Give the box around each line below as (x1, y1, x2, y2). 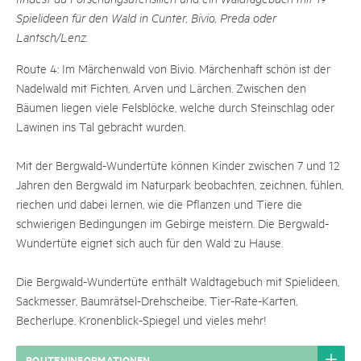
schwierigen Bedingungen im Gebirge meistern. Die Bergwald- (16, 215, 329, 230)
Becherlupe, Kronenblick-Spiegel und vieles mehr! (16, 312, 267, 327)
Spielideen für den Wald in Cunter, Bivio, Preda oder (16, 10, 276, 25)
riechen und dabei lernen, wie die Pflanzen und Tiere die (16, 196, 302, 211)
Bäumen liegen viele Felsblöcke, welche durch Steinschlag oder (16, 99, 334, 114)
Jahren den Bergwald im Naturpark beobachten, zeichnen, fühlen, (16, 176, 343, 192)
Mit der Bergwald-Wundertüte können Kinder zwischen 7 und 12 (16, 157, 339, 172)
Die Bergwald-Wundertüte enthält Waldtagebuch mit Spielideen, (16, 273, 339, 288)
